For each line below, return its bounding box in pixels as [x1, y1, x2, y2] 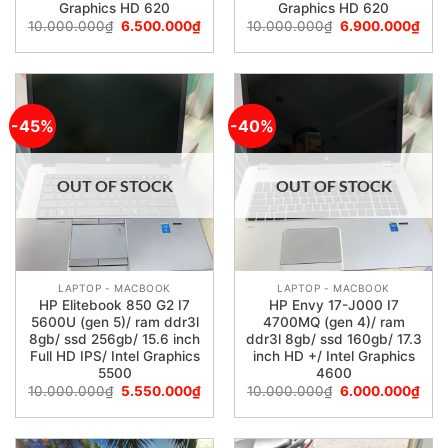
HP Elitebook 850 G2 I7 [39, 296, 190, 313]
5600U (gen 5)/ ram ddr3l [30, 313, 199, 330]
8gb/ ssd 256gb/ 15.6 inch [29, 330, 200, 347]
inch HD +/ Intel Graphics [252, 347, 415, 364]
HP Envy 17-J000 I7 [268, 296, 399, 313]
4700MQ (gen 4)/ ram [262, 313, 405, 330]
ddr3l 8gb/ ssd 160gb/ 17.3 [245, 330, 422, 347]
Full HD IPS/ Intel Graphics [29, 347, 200, 364]
